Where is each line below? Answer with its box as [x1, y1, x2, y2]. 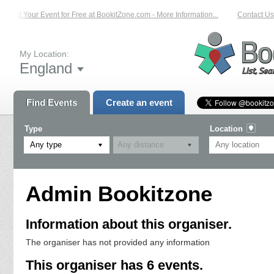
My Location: [20, 48, 69, 59]
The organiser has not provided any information [26, 237, 210, 248]
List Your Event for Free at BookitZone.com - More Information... [3, 10, 212, 19]
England [20, 59, 72, 76]
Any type [30, 139, 62, 149]
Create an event [105, 97, 172, 108]
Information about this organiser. [26, 217, 232, 232]
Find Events [26, 97, 77, 108]
